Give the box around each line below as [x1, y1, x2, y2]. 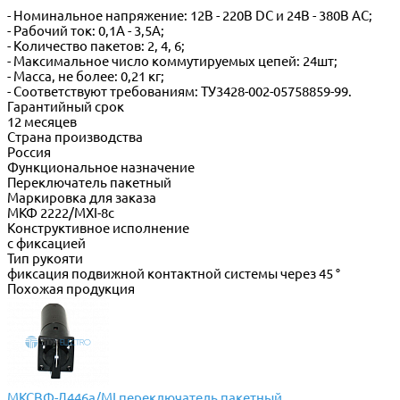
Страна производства [7, 129, 143, 146]
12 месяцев [7, 114, 77, 130]
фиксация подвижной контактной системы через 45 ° [7, 266, 340, 282]
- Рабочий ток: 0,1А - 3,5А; [7, 23, 164, 39]
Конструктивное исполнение [7, 221, 189, 237]
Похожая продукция [7, 281, 135, 297]
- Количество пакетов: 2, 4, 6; [7, 38, 185, 54]
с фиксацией [7, 236, 86, 252]
